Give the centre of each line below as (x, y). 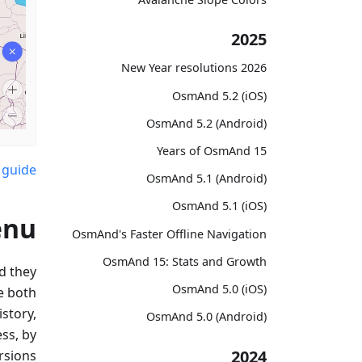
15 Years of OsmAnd (260, 150)
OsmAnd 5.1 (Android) (206, 179)
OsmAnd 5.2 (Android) (206, 123)
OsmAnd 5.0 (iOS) (219, 288)
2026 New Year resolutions (254, 68)
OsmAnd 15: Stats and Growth (185, 261)
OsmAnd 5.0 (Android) (206, 317)
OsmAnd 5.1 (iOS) (219, 206)
